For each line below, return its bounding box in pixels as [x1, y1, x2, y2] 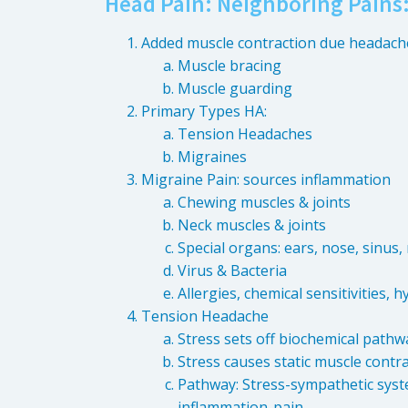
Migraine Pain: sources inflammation [141, 169, 391, 190]
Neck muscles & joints [178, 215, 326, 236]
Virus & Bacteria [178, 260, 287, 281]
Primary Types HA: [141, 101, 267, 122]
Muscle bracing [178, 56, 281, 76]
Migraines [178, 147, 247, 168]
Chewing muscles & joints [178, 192, 351, 213]
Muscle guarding [178, 78, 292, 99]
